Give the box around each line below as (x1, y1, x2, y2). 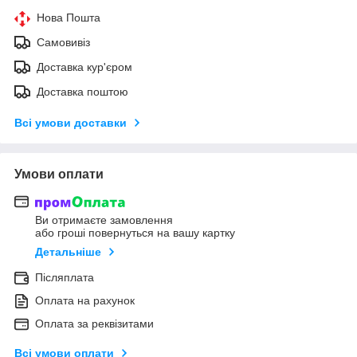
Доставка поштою (37, 84, 128, 98)
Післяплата (35, 271, 94, 284)
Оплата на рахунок (35, 294, 135, 308)
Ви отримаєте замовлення (35, 214, 173, 227)
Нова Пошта (37, 10, 100, 24)
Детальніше (35, 245, 101, 259)
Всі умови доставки (14, 116, 127, 129)
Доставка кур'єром (37, 60, 132, 73)
